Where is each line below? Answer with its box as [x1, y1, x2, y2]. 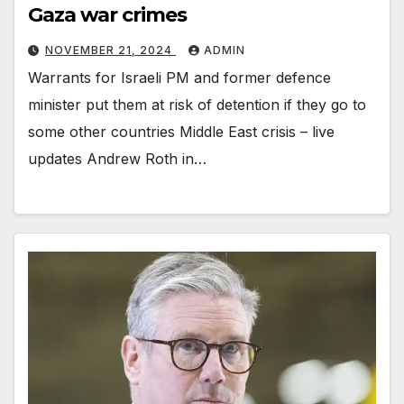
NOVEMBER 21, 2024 [45, 42, 176, 57]
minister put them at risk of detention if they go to [28, 95, 366, 114]
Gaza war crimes [28, 2, 187, 27]
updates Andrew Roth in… [28, 149, 207, 168]
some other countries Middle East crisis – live [28, 122, 335, 141]
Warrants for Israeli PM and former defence [28, 68, 331, 87]
